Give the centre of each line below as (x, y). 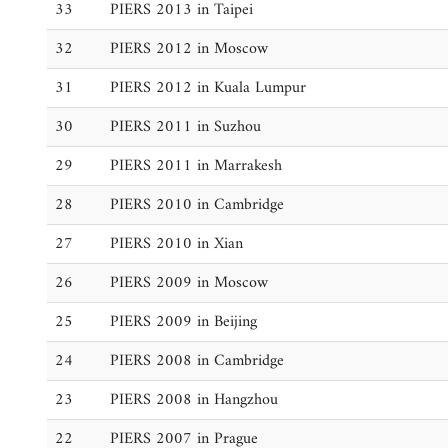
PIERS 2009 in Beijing (183, 322)
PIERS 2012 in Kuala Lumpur (208, 88)
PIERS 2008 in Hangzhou (194, 400)
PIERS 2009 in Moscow (189, 283)
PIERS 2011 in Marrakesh (196, 166)
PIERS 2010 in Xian (176, 244)
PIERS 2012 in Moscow (189, 49)
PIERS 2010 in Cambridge (197, 205)
